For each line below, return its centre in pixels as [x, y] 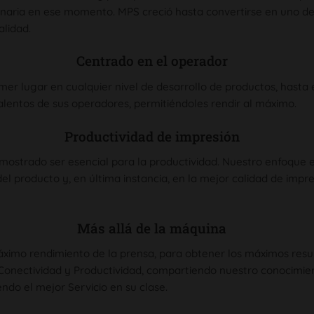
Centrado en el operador [152, 61]
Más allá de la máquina [152, 228]
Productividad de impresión [152, 136]
